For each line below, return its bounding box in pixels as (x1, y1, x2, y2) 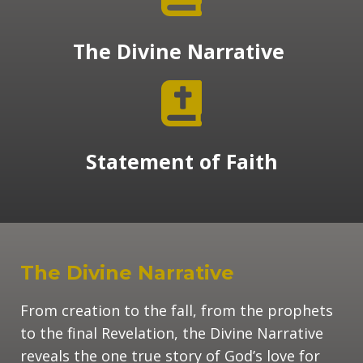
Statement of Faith (85, 147, 278, 175)
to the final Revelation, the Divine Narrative (20, 322, 323, 343)
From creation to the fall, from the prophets (20, 300, 333, 320)
